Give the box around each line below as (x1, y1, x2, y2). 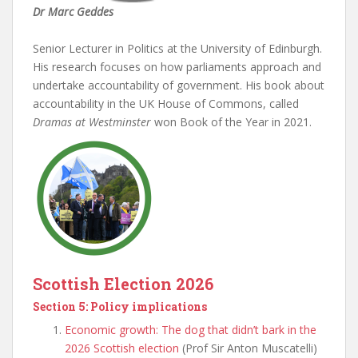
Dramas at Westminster (33, 114, 151, 129)
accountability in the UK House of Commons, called (33, 96, 299, 111)
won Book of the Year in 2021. (151, 114, 312, 129)
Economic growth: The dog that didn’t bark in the (65, 322, 316, 337)
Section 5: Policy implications (33, 299, 207, 314)
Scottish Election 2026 (33, 273, 213, 294)
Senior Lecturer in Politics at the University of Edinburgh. (33, 41, 322, 56)
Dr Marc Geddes (33, 4, 113, 19)
